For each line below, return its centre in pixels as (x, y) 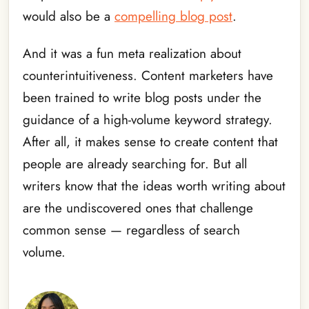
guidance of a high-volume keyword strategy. (148, 120)
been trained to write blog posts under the (142, 98)
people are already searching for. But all (135, 164)
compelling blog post (173, 16)
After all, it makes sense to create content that (150, 142)
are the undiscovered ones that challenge (138, 208)
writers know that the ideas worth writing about (154, 186)
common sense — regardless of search (131, 230)
